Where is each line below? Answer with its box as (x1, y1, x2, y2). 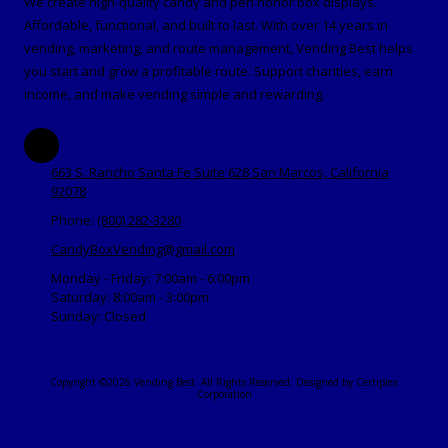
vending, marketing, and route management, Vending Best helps (24, 39, 413, 57)
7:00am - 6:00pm (151, 269, 250, 287)
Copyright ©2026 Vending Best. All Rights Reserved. (50, 375, 296, 389)
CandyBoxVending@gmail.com (51, 240, 235, 258)
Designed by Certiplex (296, 375, 398, 389)
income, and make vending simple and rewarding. (24, 85, 325, 103)
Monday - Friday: (51, 269, 151, 287)
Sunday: (51, 307, 101, 325)
